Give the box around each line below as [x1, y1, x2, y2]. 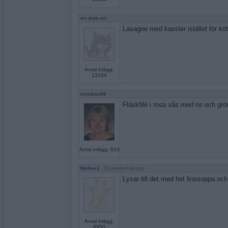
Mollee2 [80, 165, 100, 171]
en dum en [80, 15, 106, 21]
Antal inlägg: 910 [79, 147, 120, 153]
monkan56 [80, 91, 106, 97]
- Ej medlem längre [100, 165, 145, 171]
